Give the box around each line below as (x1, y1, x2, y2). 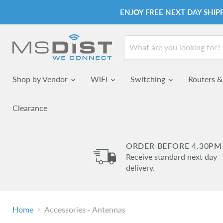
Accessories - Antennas (44, 205, 125, 214)
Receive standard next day (125, 152, 217, 161)
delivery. (125, 163, 155, 172)
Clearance (12, 103, 47, 112)
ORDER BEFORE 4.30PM (125, 141, 222, 150)
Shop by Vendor (12, 74, 70, 84)
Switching (130, 74, 167, 84)
